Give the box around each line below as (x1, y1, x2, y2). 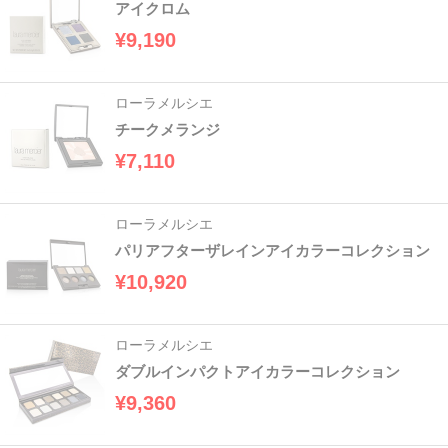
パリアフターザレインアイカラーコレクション (115, 242, 430, 260)
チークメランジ (115, 121, 220, 139)
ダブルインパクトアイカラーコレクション (115, 363, 400, 381)
